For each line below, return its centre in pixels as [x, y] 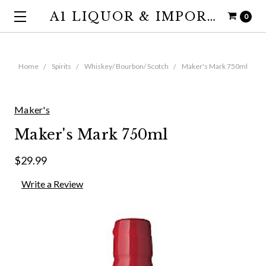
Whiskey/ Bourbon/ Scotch [126, 66]
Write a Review [52, 183]
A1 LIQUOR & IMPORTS [211, 16]
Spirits [61, 66]
